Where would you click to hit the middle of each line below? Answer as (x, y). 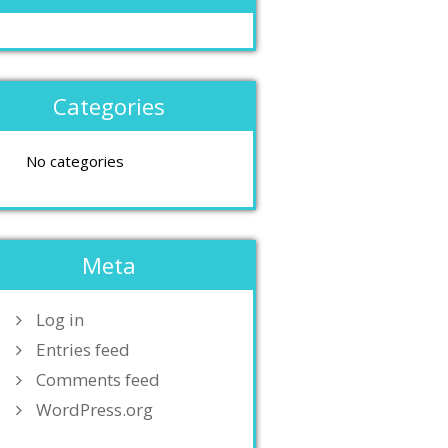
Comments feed (97, 379)
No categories (74, 161)
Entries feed (82, 349)
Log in (59, 319)
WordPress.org (94, 409)
